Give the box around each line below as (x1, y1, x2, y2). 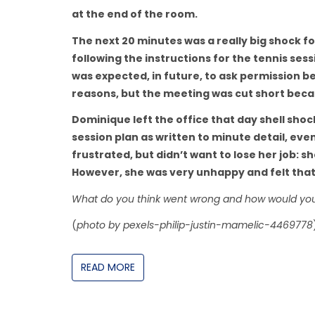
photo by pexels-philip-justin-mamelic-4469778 (77, 218, 313, 232)
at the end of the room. (72, 7, 198, 21)
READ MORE (81, 259, 135, 274)
